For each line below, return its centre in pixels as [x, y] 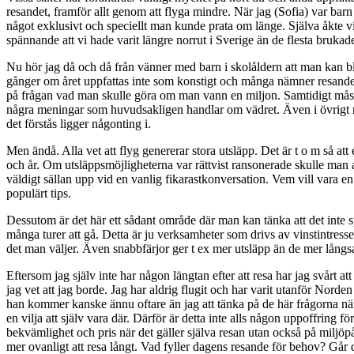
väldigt [25, 179]
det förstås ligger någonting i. [79, 124]
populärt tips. [39, 194]
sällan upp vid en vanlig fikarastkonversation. [158, 179]
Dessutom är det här [56, 220]
